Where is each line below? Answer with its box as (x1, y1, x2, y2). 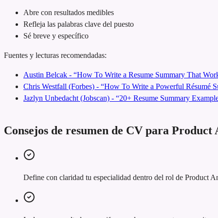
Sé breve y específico (23, 31, 89, 40)
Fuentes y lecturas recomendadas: (4, 51, 107, 59)
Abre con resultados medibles (23, 8, 114, 17)
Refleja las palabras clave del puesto (23, 19, 134, 28)
